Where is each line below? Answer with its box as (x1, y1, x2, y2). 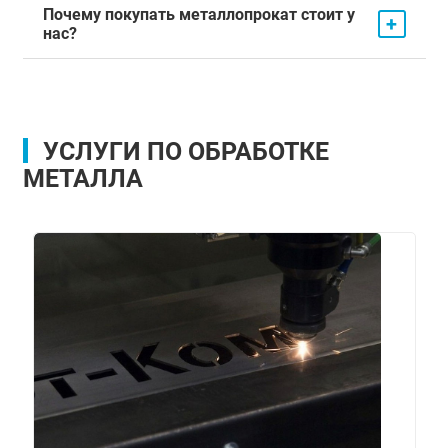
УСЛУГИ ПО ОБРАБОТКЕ (42, 136, 329, 166)
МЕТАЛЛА (22, 163, 143, 193)
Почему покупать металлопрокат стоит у (42, 4, 355, 24)
